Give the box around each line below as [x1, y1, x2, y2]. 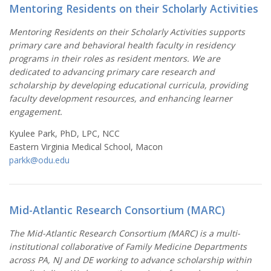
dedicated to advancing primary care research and [9, 65, 215, 77]
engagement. [9, 105, 62, 117]
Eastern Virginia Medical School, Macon [9, 140, 163, 152]
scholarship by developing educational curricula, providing [9, 79, 248, 91]
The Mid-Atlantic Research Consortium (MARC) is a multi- [9, 227, 240, 239]
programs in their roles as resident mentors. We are [9, 52, 220, 64]
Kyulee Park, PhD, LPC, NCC [9, 127, 120, 139]
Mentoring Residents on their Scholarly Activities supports [9, 25, 245, 38]
